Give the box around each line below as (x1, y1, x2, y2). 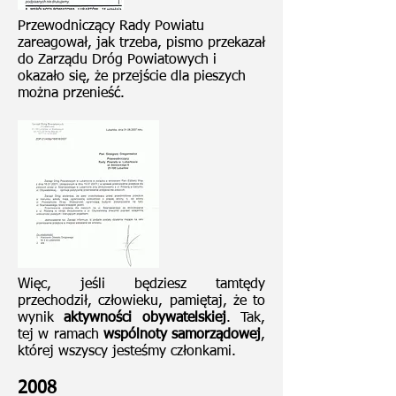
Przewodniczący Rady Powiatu (18, 19, 204, 34)
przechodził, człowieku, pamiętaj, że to (18, 294, 265, 308)
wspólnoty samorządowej (103, 328, 261, 342)
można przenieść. (18, 87, 125, 101)
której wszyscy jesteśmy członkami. (18, 345, 236, 359)
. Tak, (225, 311, 266, 325)
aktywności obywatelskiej (64, 311, 226, 325)
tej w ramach (18, 328, 103, 342)
